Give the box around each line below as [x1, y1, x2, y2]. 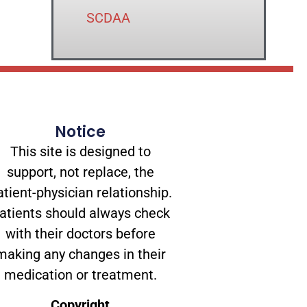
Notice [55, 121, 106, 143]
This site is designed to [10, 143, 151, 160]
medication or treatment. [3, 266, 157, 283]
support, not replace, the [6, 163, 154, 180]
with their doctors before [5, 225, 156, 242]
